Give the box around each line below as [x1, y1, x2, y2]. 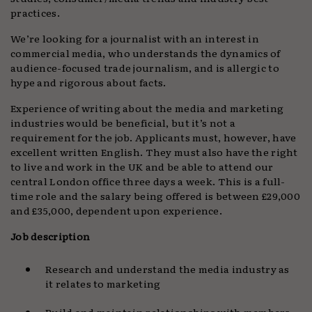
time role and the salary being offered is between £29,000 [10, 188, 301, 203]
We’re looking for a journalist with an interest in [10, 31, 260, 46]
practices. [10, 5, 60, 20]
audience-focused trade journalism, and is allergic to [10, 60, 279, 75]
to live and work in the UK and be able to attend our [10, 159, 274, 174]
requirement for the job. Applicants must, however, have [10, 130, 297, 145]
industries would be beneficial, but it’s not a [10, 115, 235, 130]
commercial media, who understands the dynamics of [10, 45, 281, 61]
